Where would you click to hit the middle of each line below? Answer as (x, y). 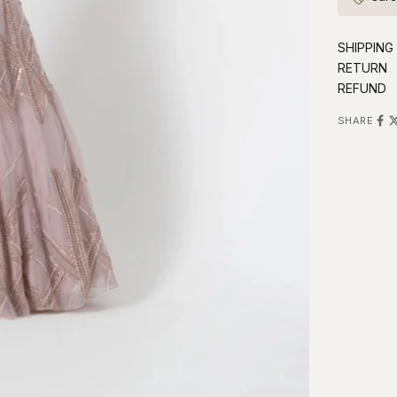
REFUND (362, 88)
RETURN (362, 67)
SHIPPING (365, 47)
